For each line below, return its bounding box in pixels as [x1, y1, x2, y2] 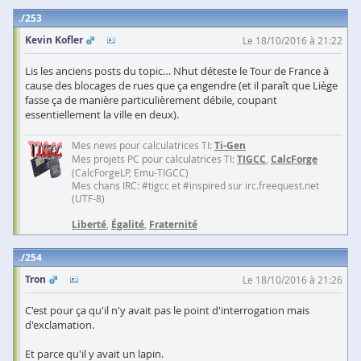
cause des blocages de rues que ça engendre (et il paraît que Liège [25, 78, 338, 93]
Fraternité [149, 218, 197, 232]
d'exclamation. [25, 317, 94, 333]
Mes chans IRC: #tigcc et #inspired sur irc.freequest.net [72, 179, 319, 193]
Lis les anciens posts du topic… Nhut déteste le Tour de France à [25, 64, 329, 79]
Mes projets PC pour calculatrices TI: [72, 152, 237, 166]
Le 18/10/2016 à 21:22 [243, 34, 342, 48]
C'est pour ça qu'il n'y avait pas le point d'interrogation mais [25, 303, 309, 318]
